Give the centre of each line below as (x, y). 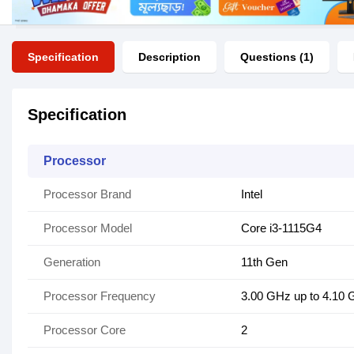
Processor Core (85, 330)
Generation (72, 262)
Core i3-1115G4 (281, 228)
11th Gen (264, 262)
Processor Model (88, 228)
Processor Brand (87, 194)
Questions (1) (277, 57)
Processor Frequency (100, 296)
